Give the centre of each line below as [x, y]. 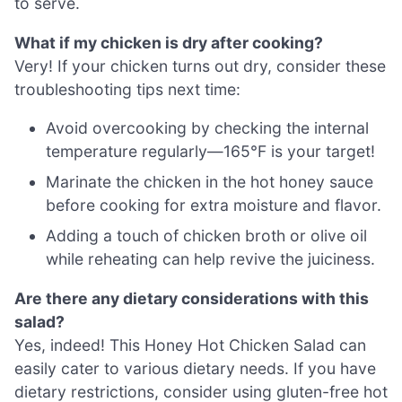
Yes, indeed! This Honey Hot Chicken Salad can [190, 345]
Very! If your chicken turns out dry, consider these [200, 66]
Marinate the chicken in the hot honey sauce [210, 182]
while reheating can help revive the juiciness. [211, 259]
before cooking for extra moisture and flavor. [214, 205]
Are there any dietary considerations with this [192, 298]
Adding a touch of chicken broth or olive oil [207, 236]
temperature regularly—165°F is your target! [211, 152]
